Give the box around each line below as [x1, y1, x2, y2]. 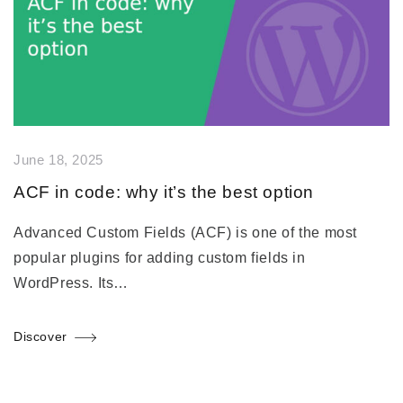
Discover [13, 329, 67, 345]
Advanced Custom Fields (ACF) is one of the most [13, 225, 357, 241]
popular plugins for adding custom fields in [13, 250, 306, 266]
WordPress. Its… [13, 275, 129, 291]
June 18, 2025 [13, 153, 103, 168]
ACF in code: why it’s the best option [13, 183, 315, 202]
